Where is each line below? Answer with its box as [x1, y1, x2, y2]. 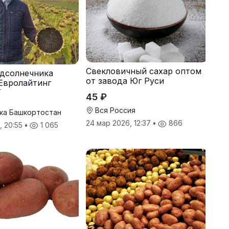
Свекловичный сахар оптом [85, 66, 201, 77]
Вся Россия [93, 106, 135, 115]
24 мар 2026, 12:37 [85, 119, 153, 128]
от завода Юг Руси [85, 76, 164, 86]
